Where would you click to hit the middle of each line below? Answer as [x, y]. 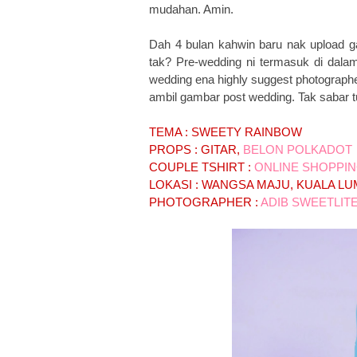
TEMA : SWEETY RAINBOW [226, 132]
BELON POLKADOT [298, 149]
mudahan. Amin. [191, 9]
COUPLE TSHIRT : [202, 167]
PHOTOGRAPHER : [205, 202]
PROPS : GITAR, [196, 149]
